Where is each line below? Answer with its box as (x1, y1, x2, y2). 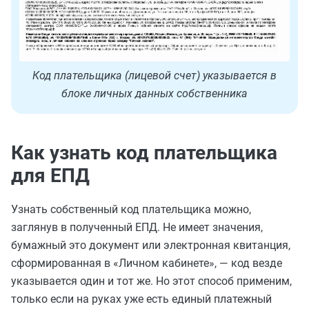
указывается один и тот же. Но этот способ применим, (11, 275, 292, 288)
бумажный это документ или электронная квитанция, (11, 239, 290, 252)
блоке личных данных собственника (61, 87, 248, 101)
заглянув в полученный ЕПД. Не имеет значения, (11, 221, 263, 235)
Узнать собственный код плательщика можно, (11, 203, 251, 217)
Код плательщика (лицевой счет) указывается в (32, 69, 277, 83)
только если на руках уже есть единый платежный (11, 292, 272, 306)
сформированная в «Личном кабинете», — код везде (11, 257, 282, 270)
